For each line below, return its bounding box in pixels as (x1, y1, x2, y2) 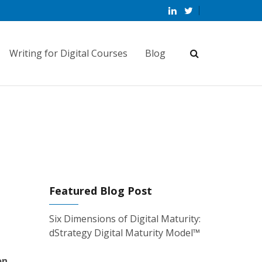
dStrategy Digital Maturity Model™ (49, 226, 200, 239)
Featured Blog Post (49, 184, 152, 198)
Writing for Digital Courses (9, 47, 127, 60)
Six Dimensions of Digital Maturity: (49, 212, 201, 225)
